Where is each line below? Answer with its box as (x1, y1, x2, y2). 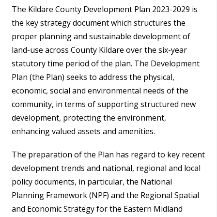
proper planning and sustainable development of (12, 31, 190, 42)
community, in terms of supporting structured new (12, 99, 196, 109)
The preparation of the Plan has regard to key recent (12, 149, 205, 160)
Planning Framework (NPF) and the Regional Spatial (12, 190, 199, 201)
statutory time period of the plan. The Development (12, 58, 200, 69)
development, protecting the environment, (12, 112, 166, 123)
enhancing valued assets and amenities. (12, 126, 155, 137)
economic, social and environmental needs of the (12, 85, 188, 96)
